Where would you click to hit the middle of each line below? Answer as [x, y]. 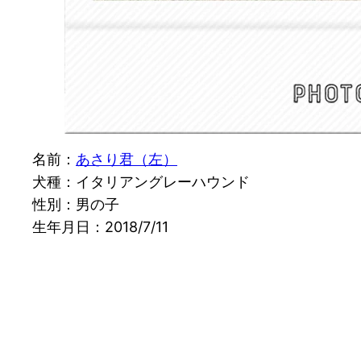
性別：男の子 [76, 205]
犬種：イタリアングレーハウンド [141, 182]
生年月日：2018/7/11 [100, 227]
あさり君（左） [127, 160]
